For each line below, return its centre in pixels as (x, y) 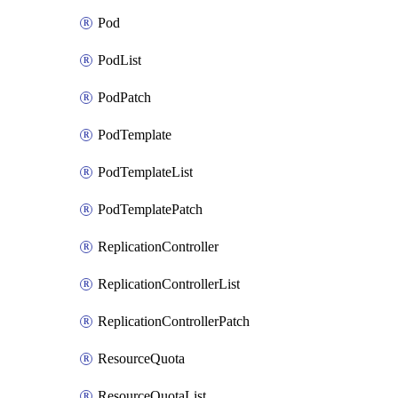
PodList (119, 60)
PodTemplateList (145, 172)
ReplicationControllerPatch (174, 321)
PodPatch (124, 97)
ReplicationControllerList (169, 284)
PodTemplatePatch (150, 209)
